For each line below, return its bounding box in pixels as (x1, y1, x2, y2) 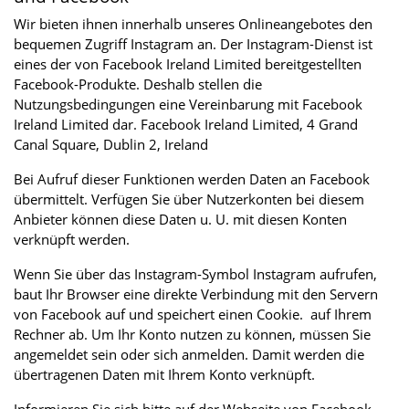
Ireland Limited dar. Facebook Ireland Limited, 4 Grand (14, 114, 358, 133)
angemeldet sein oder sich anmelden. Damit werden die (14, 344, 364, 363)
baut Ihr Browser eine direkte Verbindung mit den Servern (14, 284, 378, 303)
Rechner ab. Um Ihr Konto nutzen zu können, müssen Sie (14, 324, 371, 343)
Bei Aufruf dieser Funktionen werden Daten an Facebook (14, 169, 370, 188)
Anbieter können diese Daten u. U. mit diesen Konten (14, 209, 347, 228)
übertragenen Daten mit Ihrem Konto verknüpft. (14, 364, 319, 383)
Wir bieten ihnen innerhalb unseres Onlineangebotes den (14, 14, 372, 33)
